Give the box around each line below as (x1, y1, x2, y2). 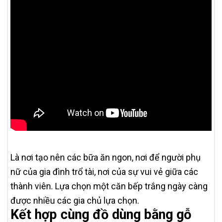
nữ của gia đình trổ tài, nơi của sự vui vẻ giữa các (10, 166, 198, 177)
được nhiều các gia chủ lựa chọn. (10, 195, 139, 206)
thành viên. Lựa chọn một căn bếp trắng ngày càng (10, 181, 208, 191)
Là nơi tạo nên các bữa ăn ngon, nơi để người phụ (10, 152, 201, 163)
